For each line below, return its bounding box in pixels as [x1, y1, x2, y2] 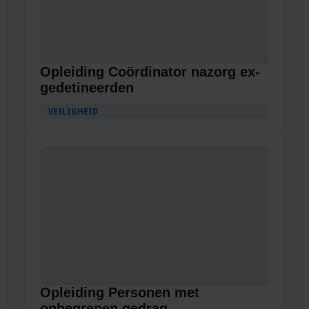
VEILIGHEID [48, 106, 99, 117]
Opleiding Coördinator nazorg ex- [40, 63, 260, 79]
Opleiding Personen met [40, 284, 199, 300]
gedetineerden [40, 79, 134, 95]
